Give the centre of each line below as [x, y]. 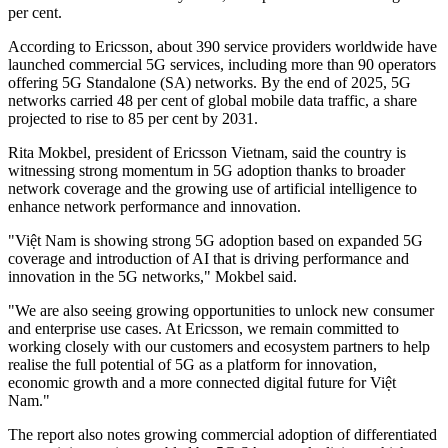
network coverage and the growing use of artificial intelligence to [212, 189]
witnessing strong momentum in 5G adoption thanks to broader [206, 171]
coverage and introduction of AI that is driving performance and [208, 259]
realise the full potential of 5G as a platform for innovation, [192, 365]
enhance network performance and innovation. [154, 207]
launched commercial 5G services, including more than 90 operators [222, 65]
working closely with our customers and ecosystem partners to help [219, 347]
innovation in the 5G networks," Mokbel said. [152, 277]
